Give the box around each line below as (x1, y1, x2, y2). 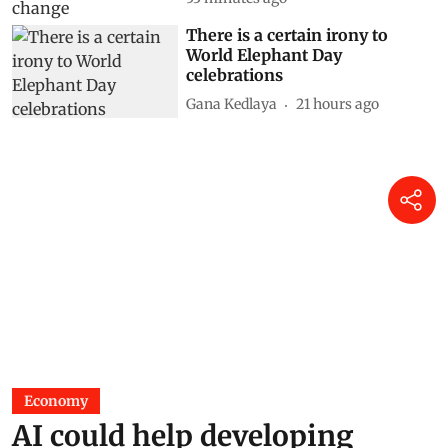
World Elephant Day (186, 44, 343, 65)
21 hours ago (296, 95, 380, 114)
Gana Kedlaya (186, 95, 278, 114)
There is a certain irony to (186, 24, 389, 45)
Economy (24, 392, 88, 411)
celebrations (186, 64, 284, 85)
